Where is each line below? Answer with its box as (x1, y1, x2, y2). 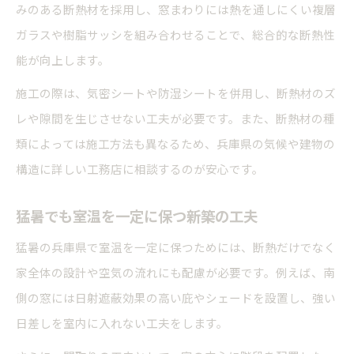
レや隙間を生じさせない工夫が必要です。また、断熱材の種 (16, 110, 335, 127)
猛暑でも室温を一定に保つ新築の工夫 (16, 205, 258, 227)
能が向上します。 (16, 51, 110, 69)
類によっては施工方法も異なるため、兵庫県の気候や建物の (16, 135, 335, 153)
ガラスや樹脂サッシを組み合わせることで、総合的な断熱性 (16, 26, 335, 43)
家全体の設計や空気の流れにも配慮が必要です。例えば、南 (16, 264, 335, 281)
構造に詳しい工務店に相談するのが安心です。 (16, 160, 264, 178)
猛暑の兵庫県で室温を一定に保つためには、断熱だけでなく (16, 239, 336, 256)
